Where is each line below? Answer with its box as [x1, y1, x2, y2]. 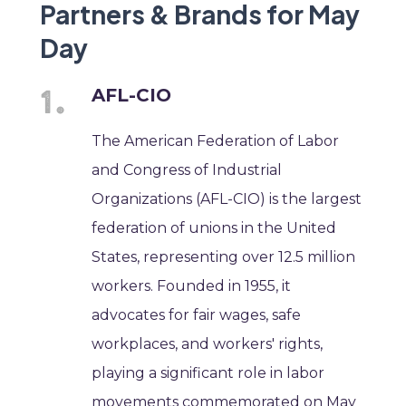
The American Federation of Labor [92, 131, 340, 150]
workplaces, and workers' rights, [92, 334, 324, 353]
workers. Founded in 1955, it [92, 276, 292, 295]
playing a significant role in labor [92, 363, 325, 382]
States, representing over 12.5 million [92, 247, 356, 266]
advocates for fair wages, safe [92, 305, 302, 324]
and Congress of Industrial [92, 160, 283, 179]
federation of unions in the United [92, 218, 337, 237]
